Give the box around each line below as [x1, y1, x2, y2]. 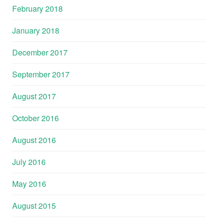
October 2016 [12, 112, 59, 124]
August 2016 [12, 134, 56, 145]
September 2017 [12, 68, 70, 80]
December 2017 [12, 46, 68, 58]
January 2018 [12, 24, 59, 36]
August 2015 [12, 200, 56, 211]
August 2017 [12, 90, 56, 102]
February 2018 [12, 2, 63, 14]
